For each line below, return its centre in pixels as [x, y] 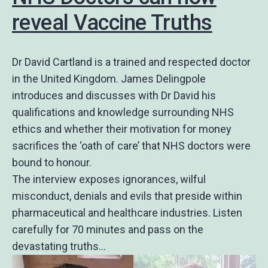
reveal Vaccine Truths [112, 23]
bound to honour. [52, 162]
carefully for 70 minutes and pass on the [108, 229]
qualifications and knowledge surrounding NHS [123, 112]
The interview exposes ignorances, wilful [109, 179]
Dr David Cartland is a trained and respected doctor [131, 62]
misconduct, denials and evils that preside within [127, 196]
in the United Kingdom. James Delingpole [109, 79]
